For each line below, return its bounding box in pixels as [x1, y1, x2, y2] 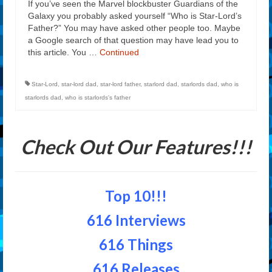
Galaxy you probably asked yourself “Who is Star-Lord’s [28, 11, 242, 21]
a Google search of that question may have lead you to [28, 35, 239, 45]
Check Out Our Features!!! [20, 135, 252, 158]
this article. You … [28, 47, 100, 57]
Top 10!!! [105, 187, 167, 205]
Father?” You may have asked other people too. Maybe [28, 23, 240, 33]
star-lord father [100, 81, 140, 87]
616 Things [99, 236, 173, 253]
